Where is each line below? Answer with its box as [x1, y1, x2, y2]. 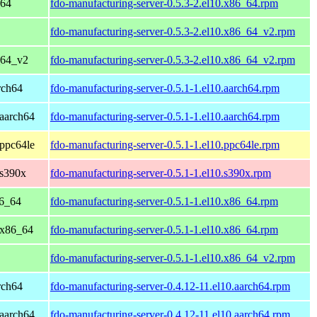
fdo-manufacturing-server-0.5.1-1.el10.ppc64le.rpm [50, 138, 279, 151]
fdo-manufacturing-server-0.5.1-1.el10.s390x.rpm [50, 166, 271, 179]
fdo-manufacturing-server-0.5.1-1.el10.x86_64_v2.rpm [50, 251, 295, 264]
